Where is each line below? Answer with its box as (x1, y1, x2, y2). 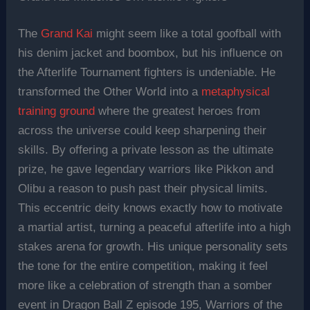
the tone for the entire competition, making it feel (18, 259, 268, 273)
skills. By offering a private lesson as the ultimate (18, 143, 274, 157)
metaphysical (201, 85, 271, 99)
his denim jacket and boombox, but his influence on (18, 46, 283, 60)
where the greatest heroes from (95, 104, 261, 118)
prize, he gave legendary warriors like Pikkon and (18, 163, 274, 176)
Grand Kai (41, 27, 93, 41)
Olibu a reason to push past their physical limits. (18, 182, 268, 196)
